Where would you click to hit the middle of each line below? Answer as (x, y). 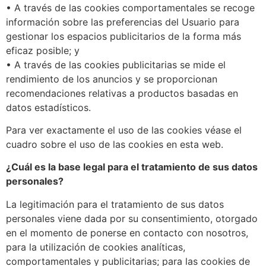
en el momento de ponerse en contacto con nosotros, (127, 232)
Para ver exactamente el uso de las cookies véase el (124, 130)
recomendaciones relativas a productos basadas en (122, 93)
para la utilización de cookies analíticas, (96, 247)
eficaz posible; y (43, 50)
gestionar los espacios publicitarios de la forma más (123, 36)
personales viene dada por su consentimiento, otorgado (132, 218)
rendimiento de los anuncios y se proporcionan (112, 79)
